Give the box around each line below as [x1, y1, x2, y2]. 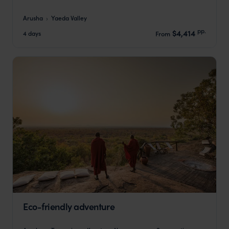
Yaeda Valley [51, 13, 87, 22]
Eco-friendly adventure [23, 199, 115, 213]
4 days [23, 28, 41, 37]
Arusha [23, 13, 43, 22]
